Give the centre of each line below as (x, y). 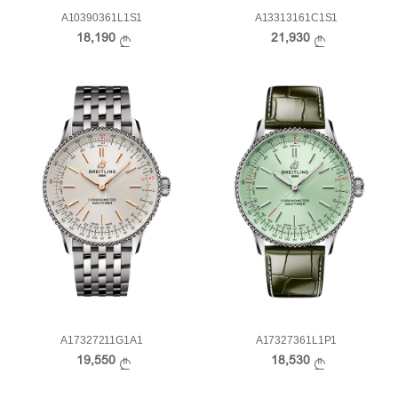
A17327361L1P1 (296, 341)
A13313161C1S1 (296, 17)
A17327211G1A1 (102, 341)
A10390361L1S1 (102, 17)
